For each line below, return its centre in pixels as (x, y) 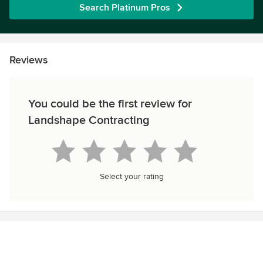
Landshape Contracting (89, 120)
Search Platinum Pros (124, 8)
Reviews (28, 60)
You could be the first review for (110, 104)
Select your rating (131, 176)
